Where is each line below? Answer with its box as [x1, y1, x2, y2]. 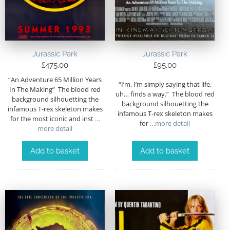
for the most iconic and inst [10, 113, 93, 123]
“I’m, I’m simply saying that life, [118, 80, 212, 89]
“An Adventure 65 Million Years [8, 74, 102, 84]
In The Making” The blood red [9, 84, 101, 94]
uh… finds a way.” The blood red [115, 89, 215, 99]
